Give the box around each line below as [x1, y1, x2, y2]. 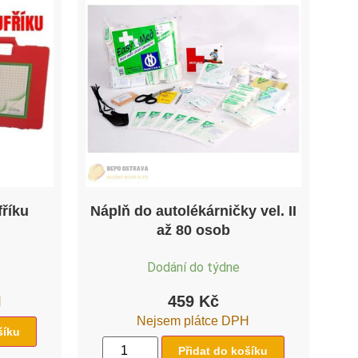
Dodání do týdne [146, 259, 240, 275]
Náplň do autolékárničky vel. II [89, 202, 296, 219]
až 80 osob [156, 221, 230, 238]
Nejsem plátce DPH [137, 313, 250, 328]
